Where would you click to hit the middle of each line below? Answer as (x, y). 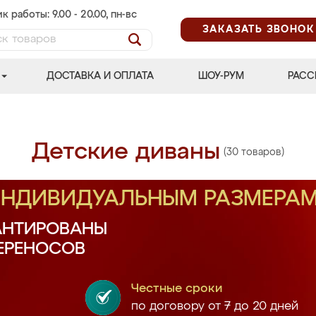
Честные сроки (176, 289)
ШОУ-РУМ (221, 76)
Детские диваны (126, 152)
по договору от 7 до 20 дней (214, 306)
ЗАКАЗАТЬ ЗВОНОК (259, 29)
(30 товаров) (254, 152)
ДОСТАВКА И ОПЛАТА (101, 76)
